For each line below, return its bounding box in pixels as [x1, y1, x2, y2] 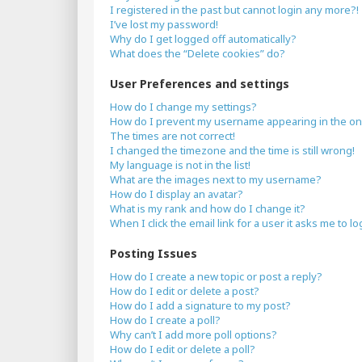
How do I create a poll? [110, 313, 221, 327]
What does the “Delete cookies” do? [110, 46, 285, 61]
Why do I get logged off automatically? [110, 32, 297, 46]
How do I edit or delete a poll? [110, 342, 255, 356]
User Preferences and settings [110, 76, 289, 91]
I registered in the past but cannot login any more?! [110, 2, 359, 17]
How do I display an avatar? [110, 187, 243, 201]
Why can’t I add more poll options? [110, 327, 277, 342]
